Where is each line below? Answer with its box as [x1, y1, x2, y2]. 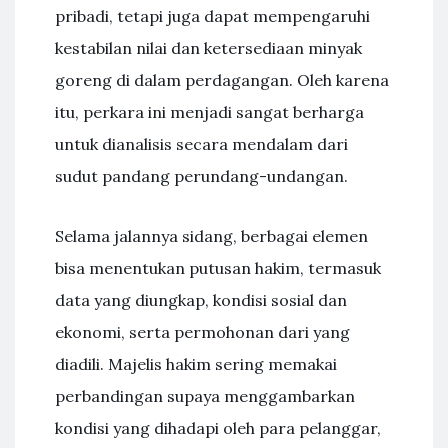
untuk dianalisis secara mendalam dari [55, 134, 348, 154]
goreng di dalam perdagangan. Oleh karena [55, 70, 389, 90]
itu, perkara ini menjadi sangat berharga [55, 102, 364, 122]
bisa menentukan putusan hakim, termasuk [55, 258, 381, 278]
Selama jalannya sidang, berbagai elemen [55, 226, 368, 246]
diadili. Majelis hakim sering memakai [55, 354, 337, 374]
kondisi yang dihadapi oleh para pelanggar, [55, 418, 381, 438]
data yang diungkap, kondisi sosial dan [55, 290, 347, 310]
